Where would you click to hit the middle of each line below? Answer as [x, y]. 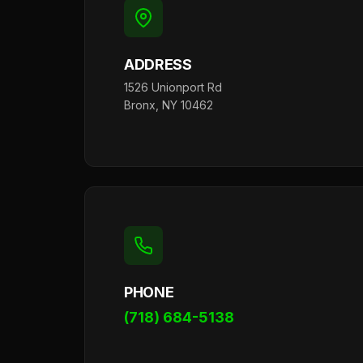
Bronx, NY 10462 [169, 105]
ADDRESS [158, 64]
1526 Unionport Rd [173, 87]
